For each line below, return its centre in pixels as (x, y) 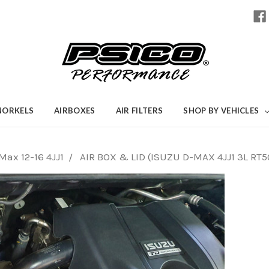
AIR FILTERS (139, 110)
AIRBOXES (75, 110)
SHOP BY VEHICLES (222, 110)
